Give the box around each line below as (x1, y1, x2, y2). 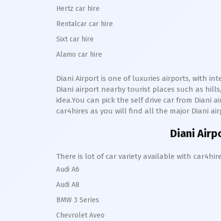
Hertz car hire (56, 4, 100, 13)
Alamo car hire (56, 50, 102, 59)
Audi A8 (56, 181, 79, 189)
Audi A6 (56, 165, 79, 174)
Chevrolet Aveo (56, 211, 105, 220)
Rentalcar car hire (56, 20, 113, 28)
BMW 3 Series (56, 196, 99, 204)
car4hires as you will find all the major (56, 107, 191, 115)
